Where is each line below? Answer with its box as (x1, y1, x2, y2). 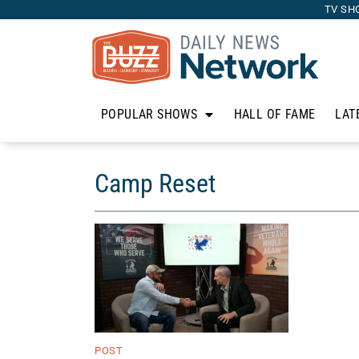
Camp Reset (95, 168, 216, 199)
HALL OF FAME (233, 107, 316, 122)
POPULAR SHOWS (101, 107, 198, 122)
